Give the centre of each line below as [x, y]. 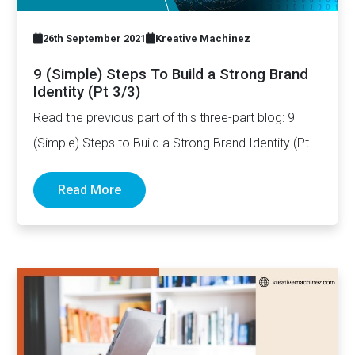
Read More [90, 190]
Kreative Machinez [203, 38]
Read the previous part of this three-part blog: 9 [164, 117]
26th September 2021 [95, 38]
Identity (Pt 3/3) [87, 92]
